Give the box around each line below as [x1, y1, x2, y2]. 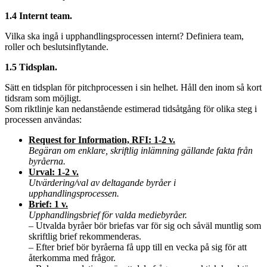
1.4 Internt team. [5, 11, 72, 21]
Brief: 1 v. [29, 199, 68, 210]
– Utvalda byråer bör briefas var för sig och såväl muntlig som [29, 221, 261, 231]
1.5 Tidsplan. [5, 62, 57, 73]
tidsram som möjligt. [5, 93, 81, 104]
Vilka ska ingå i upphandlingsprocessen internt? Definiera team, [5, 31, 244, 42]
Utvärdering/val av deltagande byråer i [29, 178, 176, 188]
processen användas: [5, 114, 82, 125]
